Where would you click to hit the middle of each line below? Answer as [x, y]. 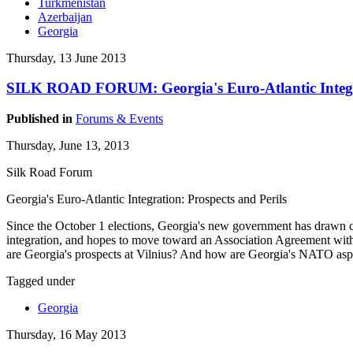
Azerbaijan [65, 17]
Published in [39, 119]
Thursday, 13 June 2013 [66, 58]
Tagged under [41, 281]
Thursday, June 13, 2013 [68, 146]
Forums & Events [119, 119]
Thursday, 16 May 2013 [66, 335]
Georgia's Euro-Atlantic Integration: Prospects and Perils [147, 199]
